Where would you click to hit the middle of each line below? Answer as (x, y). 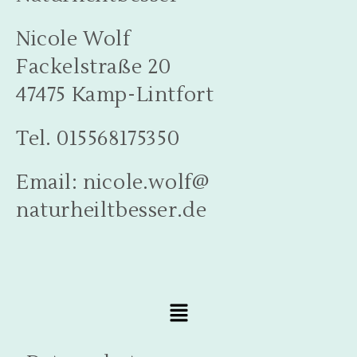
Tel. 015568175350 (98, 139)
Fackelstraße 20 (94, 67)
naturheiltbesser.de (112, 210)
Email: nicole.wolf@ (113, 182)
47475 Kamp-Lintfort (115, 95)
